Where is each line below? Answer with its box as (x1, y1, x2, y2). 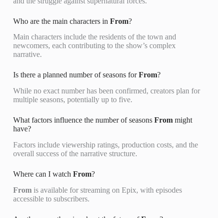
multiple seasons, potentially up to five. (13, 95, 132, 104)
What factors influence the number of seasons (13, 116, 154, 125)
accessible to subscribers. (13, 194, 90, 203)
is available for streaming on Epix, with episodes (31, 185, 182, 194)
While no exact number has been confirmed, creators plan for (13, 87, 200, 95)
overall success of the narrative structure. (13, 149, 137, 158)
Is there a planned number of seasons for (13, 71, 139, 79)
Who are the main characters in (13, 17, 110, 25)
